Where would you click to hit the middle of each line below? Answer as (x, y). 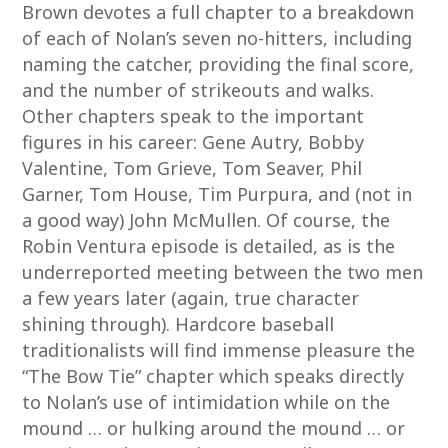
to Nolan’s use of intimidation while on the (206, 402)
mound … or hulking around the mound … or (214, 428)
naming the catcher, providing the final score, (218, 64)
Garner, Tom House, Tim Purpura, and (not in (217, 194)
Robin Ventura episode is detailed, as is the (209, 246)
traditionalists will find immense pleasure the (219, 350)
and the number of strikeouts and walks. (198, 90)
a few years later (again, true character (191, 298)
